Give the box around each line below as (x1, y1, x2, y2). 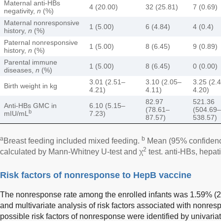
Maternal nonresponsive (4, 18, 79, 27)
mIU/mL (4, 109, 29, 117)
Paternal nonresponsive (4, 38, 78, 46)
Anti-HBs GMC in (4, 101, 57, 110)
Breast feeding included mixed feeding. (3, 136, 142, 145)
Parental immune (4, 58, 57, 66)
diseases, (4, 66, 36, 74)
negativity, (4, 6, 37, 15)
